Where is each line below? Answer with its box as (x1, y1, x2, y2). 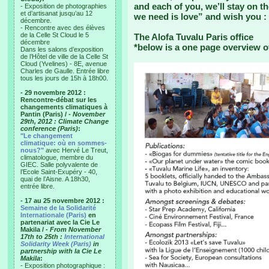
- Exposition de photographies (20, 2, 107, 10)
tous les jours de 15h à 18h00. (20, 74, 108, 82)
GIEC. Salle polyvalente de (20, 161, 98, 168)
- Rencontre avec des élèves (20, 24, 105, 31)
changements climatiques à (20, 103, 107, 110)
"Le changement (20, 132, 73, 139)
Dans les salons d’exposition (20, 46, 103, 53)
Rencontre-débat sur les (20, 96, 97, 103)
